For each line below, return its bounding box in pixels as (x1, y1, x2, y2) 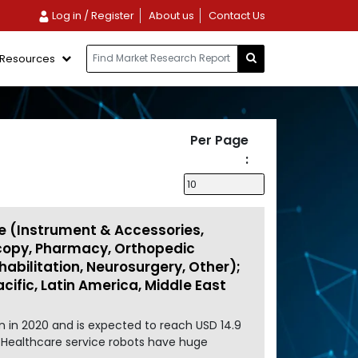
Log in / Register (49, 8, 134, 23)
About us (148, 8, 194, 23)
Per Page (190, 130, 249, 149)
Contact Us (208, 8, 265, 23)
